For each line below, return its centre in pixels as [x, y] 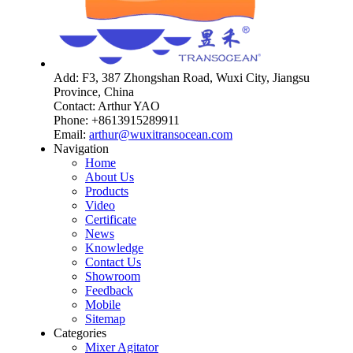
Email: [71, 135]
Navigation [81, 149]
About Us [110, 177]
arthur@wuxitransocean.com [161, 135]
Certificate [111, 220]
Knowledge [114, 248]
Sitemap [105, 319]
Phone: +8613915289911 [117, 121]
